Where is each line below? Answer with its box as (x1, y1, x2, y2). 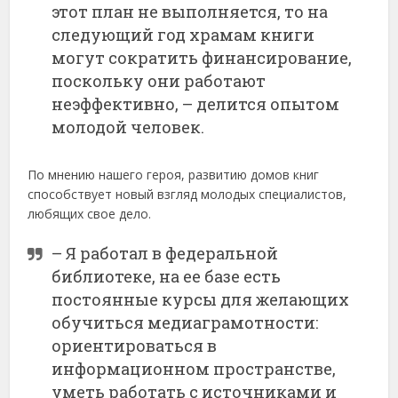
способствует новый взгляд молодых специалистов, (28, 186, 347, 203)
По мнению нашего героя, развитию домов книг (28, 166, 320, 184)
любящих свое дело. (28, 205, 152, 223)
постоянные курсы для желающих (52, 289, 350, 311)
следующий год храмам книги (52, 24, 315, 46)
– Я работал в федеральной (52, 243, 279, 265)
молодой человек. (52, 116, 205, 139)
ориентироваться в (52, 335, 218, 357)
